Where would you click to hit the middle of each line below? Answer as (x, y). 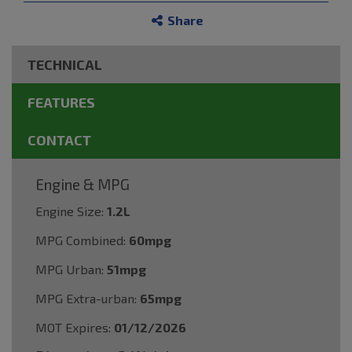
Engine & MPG (82, 184)
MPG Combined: (81, 240)
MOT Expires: (73, 327)
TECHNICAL (65, 64)
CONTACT (59, 139)
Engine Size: (70, 211)
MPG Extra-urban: (86, 298)
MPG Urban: (70, 269)
